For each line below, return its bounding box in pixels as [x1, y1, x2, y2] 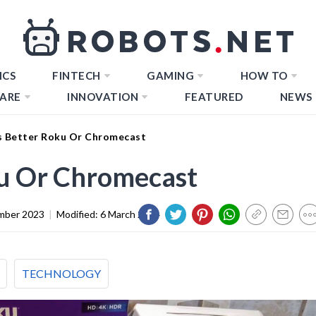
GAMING [147, 69, 194, 82]
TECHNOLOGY [22, 266, 101, 280]
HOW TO [240, 69, 288, 82]
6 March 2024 [100, 207, 160, 220]
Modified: [56, 207, 100, 220]
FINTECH [52, 69, 101, 82]
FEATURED [184, 90, 243, 103]
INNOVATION [67, 90, 138, 103]
